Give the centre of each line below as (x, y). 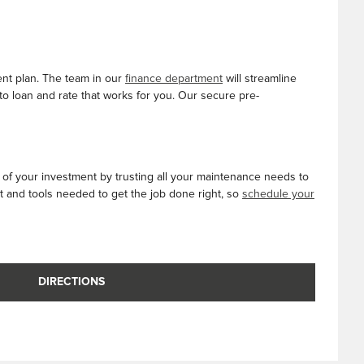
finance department (174, 79)
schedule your (278, 194)
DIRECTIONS (71, 282)
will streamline (260, 79)
